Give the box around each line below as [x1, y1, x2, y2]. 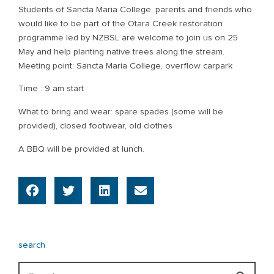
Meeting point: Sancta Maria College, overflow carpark [18, 61, 232, 70]
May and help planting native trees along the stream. [18, 46, 224, 56]
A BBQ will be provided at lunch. [18, 144, 144, 154]
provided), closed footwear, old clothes [18, 120, 172, 130]
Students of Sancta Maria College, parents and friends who [18, 4, 252, 14]
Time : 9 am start [18, 84, 84, 94]
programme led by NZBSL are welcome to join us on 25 [18, 32, 238, 42]
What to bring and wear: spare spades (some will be [18, 106, 223, 116]
